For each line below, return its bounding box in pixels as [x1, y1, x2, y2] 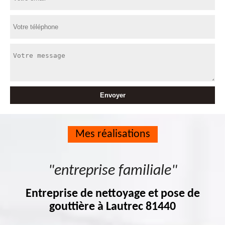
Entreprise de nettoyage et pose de [25, 188, 200, 200]
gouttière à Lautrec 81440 [49, 201, 176, 213]
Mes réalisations [75, 129, 150, 140]
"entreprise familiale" [48, 163, 177, 179]
